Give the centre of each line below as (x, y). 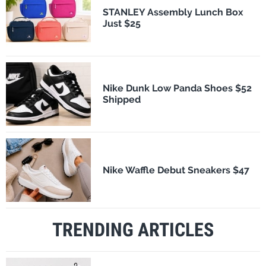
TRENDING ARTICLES (133, 229)
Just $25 (121, 24)
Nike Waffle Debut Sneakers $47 (176, 170)
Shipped (121, 100)
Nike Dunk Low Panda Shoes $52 (177, 88)
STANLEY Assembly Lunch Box (173, 12)
